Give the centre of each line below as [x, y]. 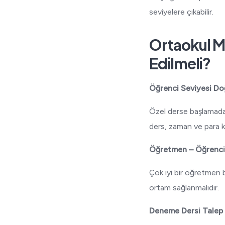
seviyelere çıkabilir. [182, 12]
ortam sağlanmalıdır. [184, 188]
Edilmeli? [180, 63]
